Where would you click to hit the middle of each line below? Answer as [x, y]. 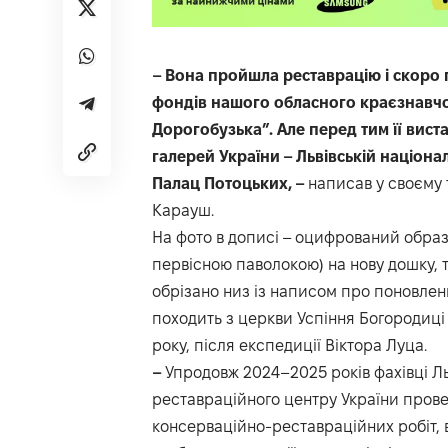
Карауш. [183, 211]
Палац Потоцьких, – [230, 184]
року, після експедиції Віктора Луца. [289, 346]
